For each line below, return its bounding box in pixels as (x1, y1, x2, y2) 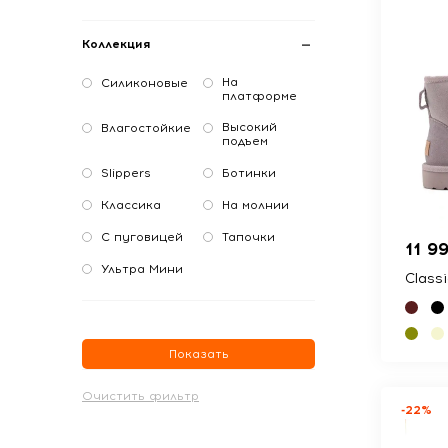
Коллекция (82, 37, 150, 51)
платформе (222, 89, 297, 103)
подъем (222, 134, 268, 148)
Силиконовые (101, 76, 188, 90)
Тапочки (222, 230, 275, 244)
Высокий (222, 120, 277, 134)
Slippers (101, 166, 151, 180)
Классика (101, 198, 161, 212)
